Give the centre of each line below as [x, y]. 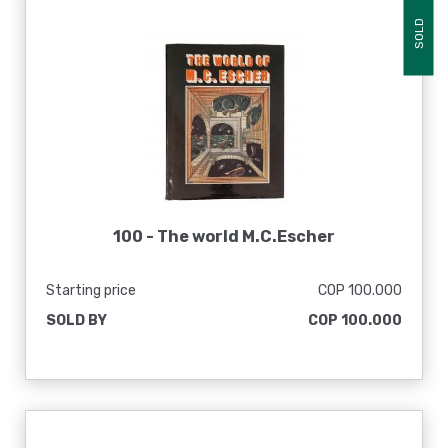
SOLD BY [76, 320]
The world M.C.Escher [246, 236]
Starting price [91, 290]
